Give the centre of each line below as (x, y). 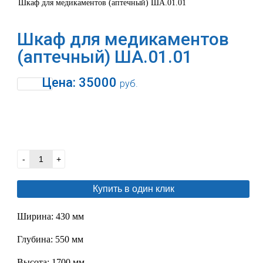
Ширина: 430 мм (51, 216)
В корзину (136, 127)
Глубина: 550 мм (50, 239)
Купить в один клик (133, 189)
